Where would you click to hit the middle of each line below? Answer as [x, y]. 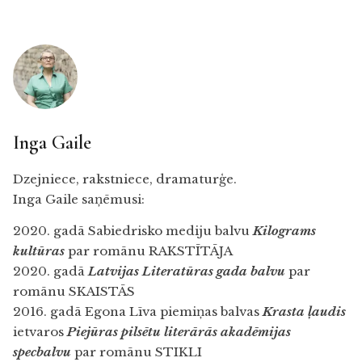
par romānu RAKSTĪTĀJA [149, 251]
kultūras [39, 251]
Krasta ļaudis [304, 312]
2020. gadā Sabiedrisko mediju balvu [133, 231]
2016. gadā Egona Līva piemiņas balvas [138, 312]
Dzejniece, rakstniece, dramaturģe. [125, 179]
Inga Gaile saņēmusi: [79, 199]
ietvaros [40, 332]
